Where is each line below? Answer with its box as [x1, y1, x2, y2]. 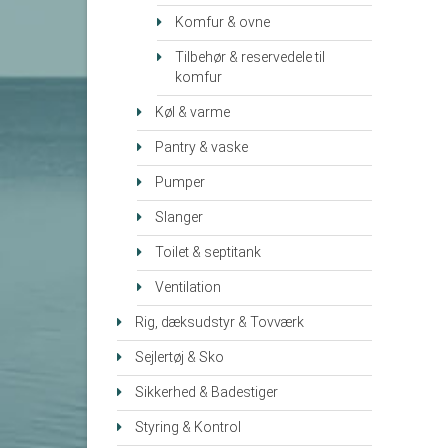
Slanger [155, 207, 203, 229]
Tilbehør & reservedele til [175, 47, 325, 69]
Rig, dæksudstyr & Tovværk [135, 312, 304, 334]
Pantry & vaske [155, 137, 248, 159]
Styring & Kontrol [135, 417, 241, 439]
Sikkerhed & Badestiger [135, 382, 278, 404]
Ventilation [155, 277, 221, 299]
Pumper [155, 172, 205, 194]
